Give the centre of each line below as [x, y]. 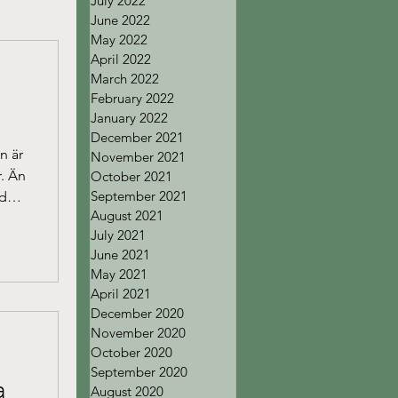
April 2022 [121, 59]
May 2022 [119, 40]
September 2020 [139, 372]
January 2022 [129, 118]
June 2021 [120, 255]
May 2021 [119, 274]
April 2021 [121, 294]
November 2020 [138, 333]
